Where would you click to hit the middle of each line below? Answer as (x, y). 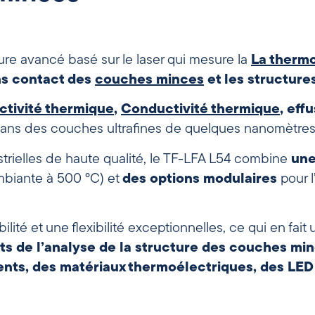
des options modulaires (200, 179)
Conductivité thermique (200, 110)
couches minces (149, 80)
